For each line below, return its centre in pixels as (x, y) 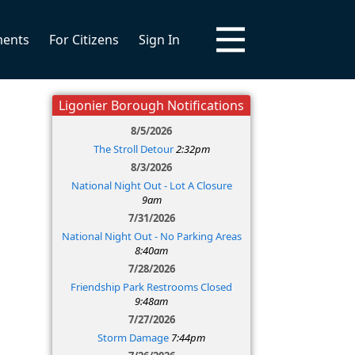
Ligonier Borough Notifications (151, 105)
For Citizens (84, 40)
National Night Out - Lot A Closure (151, 185)
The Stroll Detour (133, 149)
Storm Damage (133, 338)
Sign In (159, 40)
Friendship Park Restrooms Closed (151, 287)
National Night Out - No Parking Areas (151, 236)
